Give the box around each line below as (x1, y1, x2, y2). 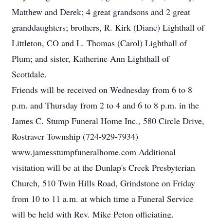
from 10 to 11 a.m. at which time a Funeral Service (12, 193, 193, 204)
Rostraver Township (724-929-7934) (12, 130, 138, 142)
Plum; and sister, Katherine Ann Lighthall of (12, 53, 169, 64)
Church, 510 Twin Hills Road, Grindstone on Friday (12, 177, 195, 189)
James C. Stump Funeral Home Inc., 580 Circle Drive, (12, 115, 204, 127)
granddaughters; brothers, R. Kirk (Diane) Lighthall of (12, 21, 204, 33)
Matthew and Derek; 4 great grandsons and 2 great (12, 6, 190, 18)
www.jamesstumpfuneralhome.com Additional (12, 146, 176, 158)
